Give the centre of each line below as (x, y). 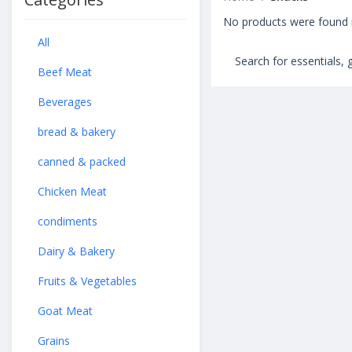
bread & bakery (77, 132)
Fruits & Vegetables (87, 281)
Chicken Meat (72, 191)
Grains (54, 341)
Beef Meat (65, 72)
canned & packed (82, 161)
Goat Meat (65, 311)
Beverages (65, 102)
